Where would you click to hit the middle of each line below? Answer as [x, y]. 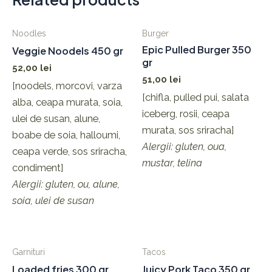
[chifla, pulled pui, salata [195, 98]
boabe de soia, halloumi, [66, 135]
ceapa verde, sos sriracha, [70, 152]
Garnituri [29, 252]
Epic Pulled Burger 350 [197, 49]
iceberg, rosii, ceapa [186, 114]
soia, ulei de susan [54, 201]
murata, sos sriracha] [188, 131]
